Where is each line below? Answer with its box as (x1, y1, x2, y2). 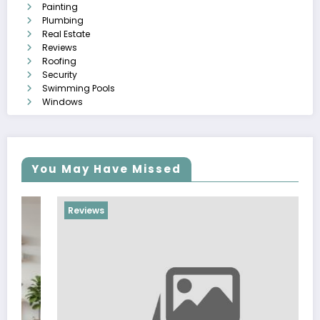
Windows (42, 96, 83, 109)
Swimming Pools (42, 82, 115, 95)
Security (42, 69, 77, 81)
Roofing (42, 55, 76, 68)
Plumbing (42, 14, 84, 27)
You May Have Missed (31, 161, 181, 177)
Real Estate (42, 28, 90, 41)
